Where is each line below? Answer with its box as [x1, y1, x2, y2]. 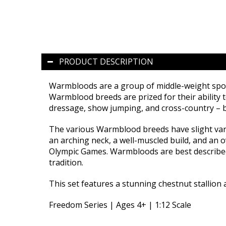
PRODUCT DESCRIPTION [59, 55, 153, 67]
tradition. [49, 156, 83, 168]
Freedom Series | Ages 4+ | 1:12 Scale [49, 199, 191, 210]
